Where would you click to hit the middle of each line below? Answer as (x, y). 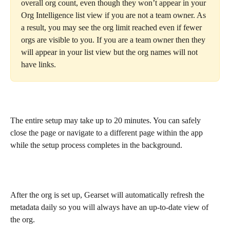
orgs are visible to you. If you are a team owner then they (114, 40)
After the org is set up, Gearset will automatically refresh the (108, 195)
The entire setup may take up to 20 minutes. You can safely (107, 120)
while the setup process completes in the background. (96, 145)
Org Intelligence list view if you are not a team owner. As (114, 15)
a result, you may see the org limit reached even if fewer (112, 27)
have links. (39, 64)
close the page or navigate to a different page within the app (108, 132)
